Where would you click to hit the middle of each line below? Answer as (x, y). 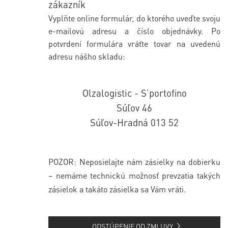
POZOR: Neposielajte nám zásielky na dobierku (134, 161)
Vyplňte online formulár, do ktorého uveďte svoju (134, 18)
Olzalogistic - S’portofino (134, 93)
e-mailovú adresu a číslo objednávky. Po (134, 31)
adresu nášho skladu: (87, 56)
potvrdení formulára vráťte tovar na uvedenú (134, 43)
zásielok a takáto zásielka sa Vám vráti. (117, 189)
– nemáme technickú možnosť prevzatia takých (134, 175)
